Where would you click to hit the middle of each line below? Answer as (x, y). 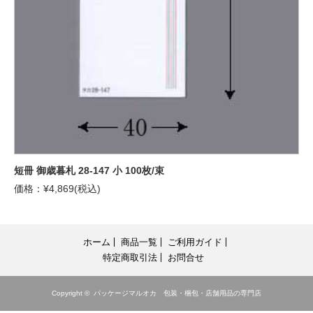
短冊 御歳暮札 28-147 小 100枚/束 (89, 170)
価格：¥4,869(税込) (57, 188)
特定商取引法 (130, 257)
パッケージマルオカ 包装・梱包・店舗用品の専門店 (177, 293)
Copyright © (73, 293)
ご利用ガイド (195, 242)
